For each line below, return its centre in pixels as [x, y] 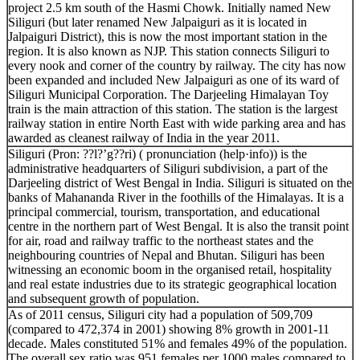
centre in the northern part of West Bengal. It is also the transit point [178, 226]
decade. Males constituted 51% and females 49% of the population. [178, 343]
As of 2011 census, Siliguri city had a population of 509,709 [160, 314]
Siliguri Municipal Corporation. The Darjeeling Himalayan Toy [168, 94]
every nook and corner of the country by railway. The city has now [177, 65]
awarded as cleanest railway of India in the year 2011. [144, 137]
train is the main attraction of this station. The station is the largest [173, 108]
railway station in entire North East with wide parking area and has [177, 123]
